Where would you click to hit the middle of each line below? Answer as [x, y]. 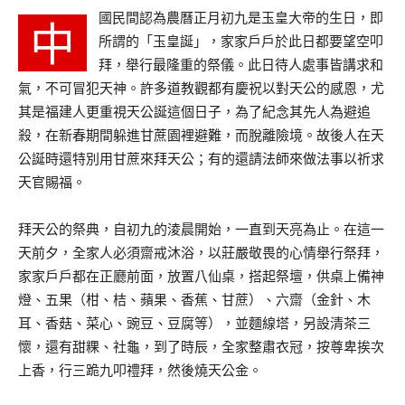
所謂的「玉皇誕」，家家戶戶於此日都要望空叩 [241, 42]
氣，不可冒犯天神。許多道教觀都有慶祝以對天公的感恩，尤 [201, 89]
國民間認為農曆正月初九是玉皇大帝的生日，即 [241, 18]
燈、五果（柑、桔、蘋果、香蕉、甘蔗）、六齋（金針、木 [194, 300]
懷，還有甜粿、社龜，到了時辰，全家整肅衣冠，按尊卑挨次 [201, 347]
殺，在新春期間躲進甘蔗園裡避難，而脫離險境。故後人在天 [201, 136]
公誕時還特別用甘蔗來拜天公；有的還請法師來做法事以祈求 [201, 159]
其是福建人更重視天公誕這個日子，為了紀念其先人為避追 [194, 112]
